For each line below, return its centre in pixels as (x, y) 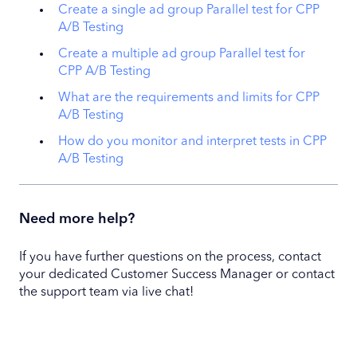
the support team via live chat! (106, 292)
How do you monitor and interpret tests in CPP (192, 142)
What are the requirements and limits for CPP (189, 98)
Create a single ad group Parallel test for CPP (189, 10)
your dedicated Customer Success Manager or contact (177, 275)
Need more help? (77, 220)
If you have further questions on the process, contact (170, 257)
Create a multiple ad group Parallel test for (182, 54)
